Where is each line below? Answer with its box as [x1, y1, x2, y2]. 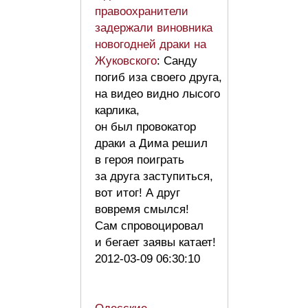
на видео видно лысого [95, 87, 220, 101]
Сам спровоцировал [95, 219, 203, 233]
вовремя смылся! [95, 203, 189, 217]
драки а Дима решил [95, 137, 208, 151]
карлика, [95, 104, 140, 118]
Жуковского [95, 54, 157, 68]
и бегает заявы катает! [95, 236, 223, 250]
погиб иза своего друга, [95, 71, 222, 85]
